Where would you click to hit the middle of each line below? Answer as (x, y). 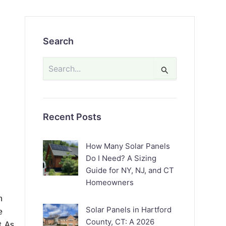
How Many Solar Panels (128, 146)
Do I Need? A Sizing (121, 158)
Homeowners (110, 182)
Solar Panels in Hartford (129, 210)
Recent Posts (72, 117)
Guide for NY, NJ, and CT (130, 170)
